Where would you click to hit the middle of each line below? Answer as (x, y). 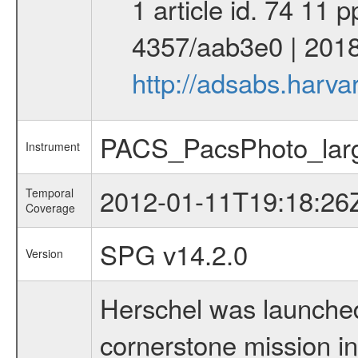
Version (44, 253)
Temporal (49, 193)
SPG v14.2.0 (173, 254)
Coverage (50, 208)
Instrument (52, 146)
